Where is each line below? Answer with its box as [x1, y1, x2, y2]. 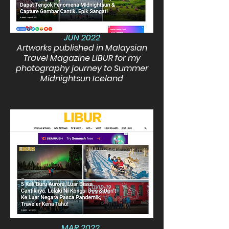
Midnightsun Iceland [40, 73, 123, 84]
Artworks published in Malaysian [16, 42, 147, 54]
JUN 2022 [63, 32, 100, 43]
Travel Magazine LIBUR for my [23, 52, 141, 64]
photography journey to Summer [15, 62, 148, 74]
